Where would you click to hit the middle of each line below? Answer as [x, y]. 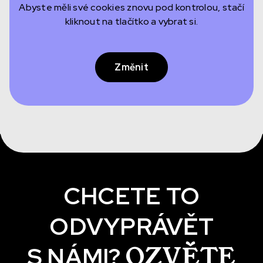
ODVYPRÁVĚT [131, 226]
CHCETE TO [131, 196]
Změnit [131, 67]
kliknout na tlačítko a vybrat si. [131, 21]
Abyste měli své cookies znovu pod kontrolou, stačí [131, 7]
